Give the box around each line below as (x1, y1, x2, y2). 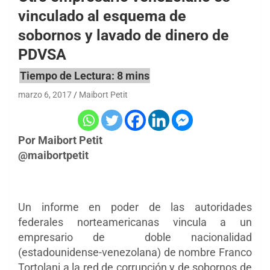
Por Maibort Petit (18, 134, 102, 147)
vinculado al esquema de (18, 7, 186, 25)
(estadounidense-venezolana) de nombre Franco (18, 246, 252, 259)
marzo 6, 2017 (18, 90, 72, 100)
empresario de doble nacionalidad (18, 231, 252, 244)
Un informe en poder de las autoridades (18, 201, 252, 214)
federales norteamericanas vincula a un (18, 216, 252, 229)
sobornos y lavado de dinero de (18, 26, 229, 44)
